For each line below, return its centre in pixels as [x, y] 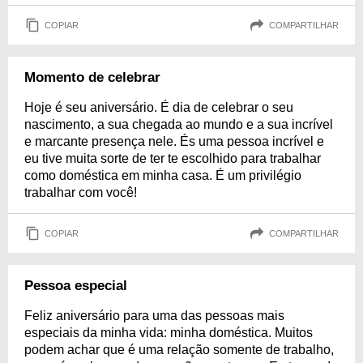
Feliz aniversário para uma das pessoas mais [154, 316]
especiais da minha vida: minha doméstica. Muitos [169, 333]
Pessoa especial [76, 286]
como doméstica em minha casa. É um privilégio [163, 175]
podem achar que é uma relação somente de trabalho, [179, 350]
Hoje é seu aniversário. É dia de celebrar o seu [159, 107]
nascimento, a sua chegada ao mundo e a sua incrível [179, 124]
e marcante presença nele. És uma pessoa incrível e [174, 141]
